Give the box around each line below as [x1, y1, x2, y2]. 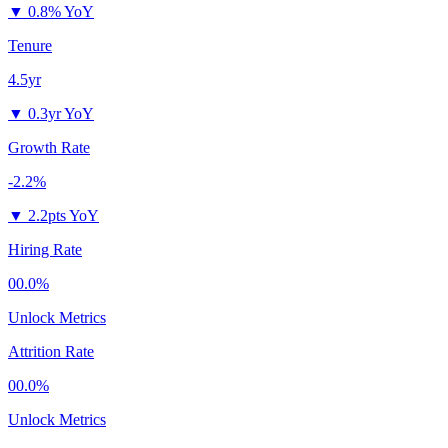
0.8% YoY [28, 3, 94, 21]
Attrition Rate [8, 343, 94, 361]
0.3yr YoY [28, 105, 94, 123]
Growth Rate [8, 139, 90, 157]
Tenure [8, 37, 52, 55]
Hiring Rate [8, 241, 82, 259]
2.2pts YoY [28, 207, 99, 225]
